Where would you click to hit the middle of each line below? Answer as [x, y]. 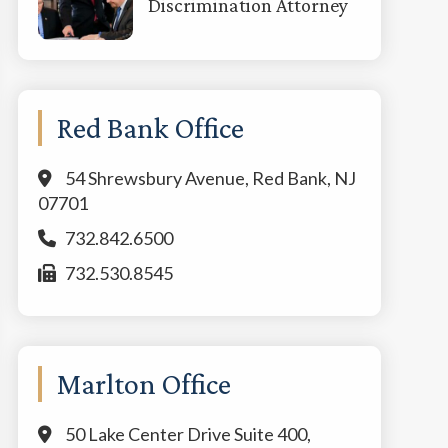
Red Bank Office [150, 127]
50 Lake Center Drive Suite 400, [187, 434]
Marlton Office [143, 383]
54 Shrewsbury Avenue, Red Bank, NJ [210, 178]
